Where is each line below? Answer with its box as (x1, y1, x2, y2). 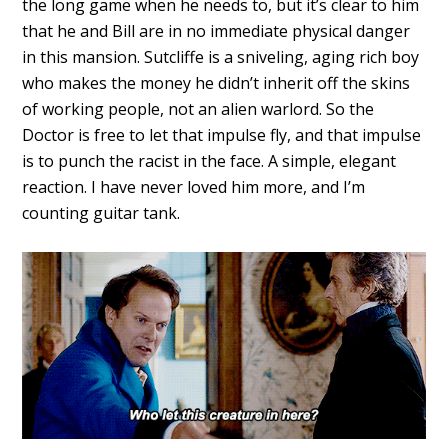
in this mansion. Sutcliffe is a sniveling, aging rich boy (22, 46, 420, 69)
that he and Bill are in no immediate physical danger (22, 20, 411, 43)
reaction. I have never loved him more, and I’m (22, 176, 366, 199)
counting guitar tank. (22, 202, 181, 225)
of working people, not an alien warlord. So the (22, 98, 375, 121)
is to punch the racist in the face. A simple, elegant (22, 150, 397, 173)
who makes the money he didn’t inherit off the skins (22, 72, 411, 95)
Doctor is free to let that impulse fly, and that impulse (22, 124, 422, 147)
